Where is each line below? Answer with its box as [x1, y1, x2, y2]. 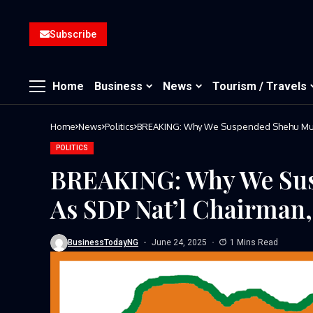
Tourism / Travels [212, 79, 307, 93]
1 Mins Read [230, 238, 278, 247]
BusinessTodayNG [68, 238, 138, 247]
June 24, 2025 [151, 238, 207, 247]
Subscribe [50, 29, 96, 41]
